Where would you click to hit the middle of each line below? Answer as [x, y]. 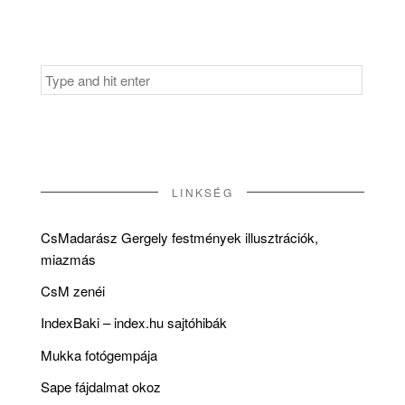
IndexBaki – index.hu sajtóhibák [134, 323]
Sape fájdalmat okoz [101, 386]
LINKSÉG [202, 192]
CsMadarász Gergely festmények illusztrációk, [179, 237]
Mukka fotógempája [99, 354]
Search [61, 71]
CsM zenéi [73, 291]
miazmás [68, 259]
